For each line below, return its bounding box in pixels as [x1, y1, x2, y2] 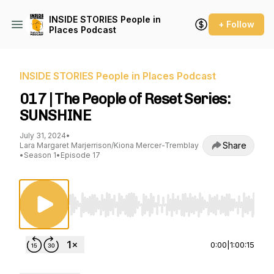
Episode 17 [61, 150, 100, 160]
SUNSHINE [20, 106, 91, 124]
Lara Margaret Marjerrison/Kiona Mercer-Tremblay [20, 141, 199, 150]
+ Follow [218, 19, 254, 29]
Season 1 [24, 150, 56, 160]
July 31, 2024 [20, 131, 66, 140]
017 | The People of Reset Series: [20, 90, 231, 108]
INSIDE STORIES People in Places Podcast [20, 70, 216, 82]
